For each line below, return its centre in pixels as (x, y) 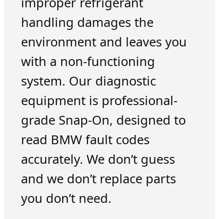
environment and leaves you (104, 42)
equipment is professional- (99, 100)
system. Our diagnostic (88, 81)
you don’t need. (66, 198)
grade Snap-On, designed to (103, 120)
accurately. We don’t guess (98, 159)
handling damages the (87, 22)
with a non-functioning (88, 61)
